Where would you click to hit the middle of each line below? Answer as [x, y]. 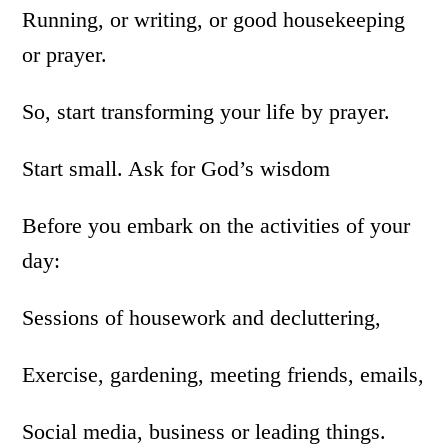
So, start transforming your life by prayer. [206, 111]
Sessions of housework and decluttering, [202, 317]
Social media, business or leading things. [204, 431]
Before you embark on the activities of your [216, 225]
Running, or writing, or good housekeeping [214, 19]
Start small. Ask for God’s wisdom [176, 168]
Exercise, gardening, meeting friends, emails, [223, 374]
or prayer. [65, 54]
